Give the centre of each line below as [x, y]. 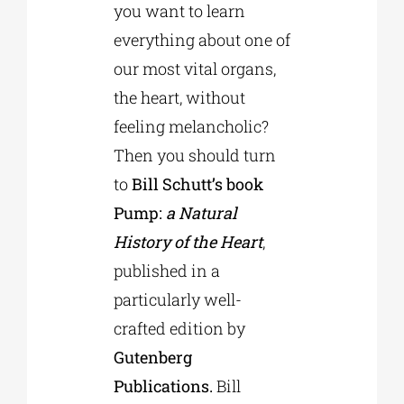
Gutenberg [152, 358]
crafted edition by [179, 329]
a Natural [201, 213]
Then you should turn [194, 156]
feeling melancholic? [191, 127]
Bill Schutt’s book [197, 184]
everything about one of [202, 40]
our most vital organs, [194, 69]
